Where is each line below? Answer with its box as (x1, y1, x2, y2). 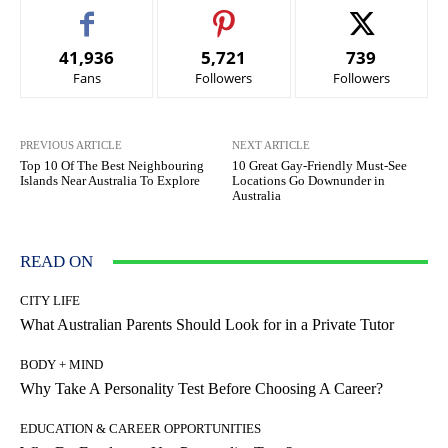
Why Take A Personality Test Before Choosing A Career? (20, 380, 383, 398)
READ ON (20, 252, 93, 272)
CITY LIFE (20, 293, 80, 309)
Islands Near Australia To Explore (20, 173, 200, 189)
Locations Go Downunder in (232, 173, 386, 189)
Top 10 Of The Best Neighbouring (20, 158, 204, 174)
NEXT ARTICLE (232, 139, 311, 152)
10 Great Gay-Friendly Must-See (232, 158, 408, 174)
